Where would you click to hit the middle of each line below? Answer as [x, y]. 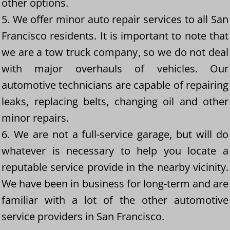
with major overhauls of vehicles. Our [115, 69]
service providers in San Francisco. [83, 217]
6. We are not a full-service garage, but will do [115, 135]
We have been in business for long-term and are [115, 184]
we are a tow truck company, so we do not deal [115, 52]
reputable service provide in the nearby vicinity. [115, 167]
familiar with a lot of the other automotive [115, 200]
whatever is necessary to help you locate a [115, 151]
